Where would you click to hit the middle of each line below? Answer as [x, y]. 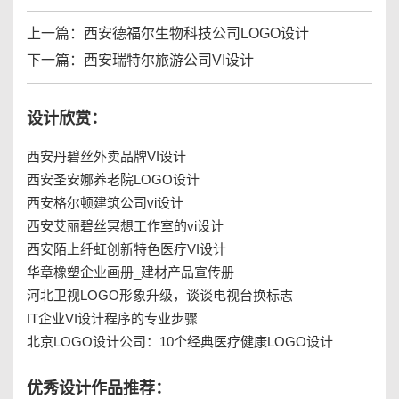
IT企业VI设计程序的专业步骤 [112, 319]
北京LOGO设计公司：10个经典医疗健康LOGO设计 [180, 342]
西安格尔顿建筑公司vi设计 [105, 203]
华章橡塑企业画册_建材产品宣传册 [130, 273]
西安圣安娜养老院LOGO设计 [113, 180]
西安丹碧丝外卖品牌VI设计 [106, 157]
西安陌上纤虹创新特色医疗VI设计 [126, 249]
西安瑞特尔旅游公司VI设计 [169, 61]
